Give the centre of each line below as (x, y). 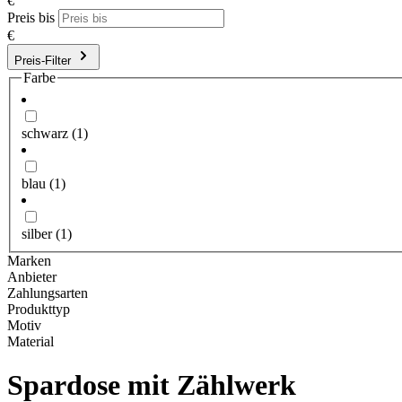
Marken (29, 260)
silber (39, 233)
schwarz (47, 133)
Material (31, 341)
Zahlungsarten (48, 293)
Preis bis (31, 17)
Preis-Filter (43, 61)
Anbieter (32, 276)
